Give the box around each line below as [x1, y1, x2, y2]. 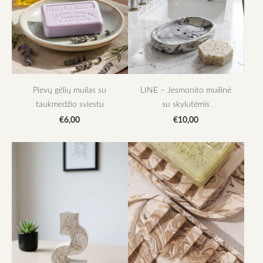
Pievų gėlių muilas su [33, 83, 107, 95]
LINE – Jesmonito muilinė [140, 83, 232, 95]
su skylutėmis [162, 97, 210, 109]
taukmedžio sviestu [35, 97, 104, 109]
